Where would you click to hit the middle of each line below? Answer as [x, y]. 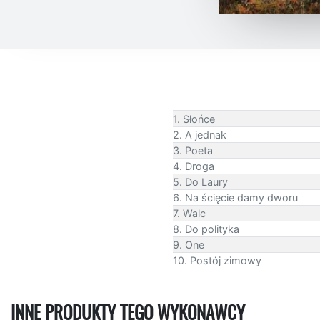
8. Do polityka [206, 229]
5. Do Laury [200, 181]
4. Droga [194, 166]
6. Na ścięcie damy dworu [235, 197]
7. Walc [189, 213]
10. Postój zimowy [217, 260]
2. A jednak [200, 134]
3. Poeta [193, 150]
